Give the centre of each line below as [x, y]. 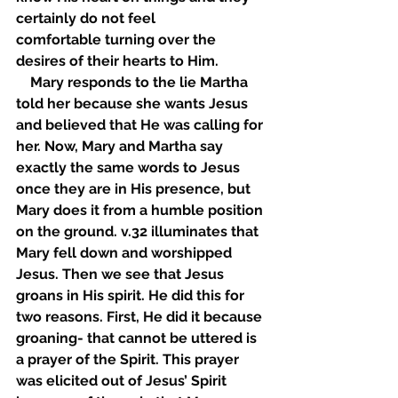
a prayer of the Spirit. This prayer [129, 359]
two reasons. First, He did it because [141, 317]
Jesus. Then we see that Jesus [122, 274]
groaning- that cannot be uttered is [138, 338]
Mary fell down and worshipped [126, 253]
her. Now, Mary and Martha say [121, 146]
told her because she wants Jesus [134, 103]
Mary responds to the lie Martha [134, 82]
